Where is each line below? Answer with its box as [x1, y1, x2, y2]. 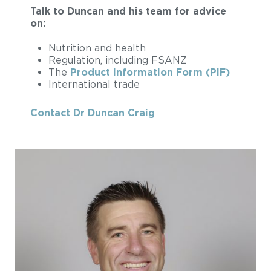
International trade [48, 79, 140, 90]
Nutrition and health [48, 42, 146, 54]
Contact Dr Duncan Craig [30, 107, 155, 119]
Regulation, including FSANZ [48, 54, 187, 66]
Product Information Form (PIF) [70, 67, 230, 78]
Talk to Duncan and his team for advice [30, 5, 226, 17]
